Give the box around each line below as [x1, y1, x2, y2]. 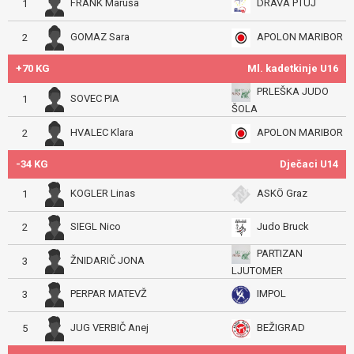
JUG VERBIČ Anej [70, 322, 149, 334]
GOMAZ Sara [70, 31, 130, 43]
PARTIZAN [257, 247, 303, 260]
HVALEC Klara [70, 126, 134, 139]
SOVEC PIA [70, 92, 119, 105]
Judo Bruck [257, 220, 309, 233]
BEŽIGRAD [257, 322, 305, 334]
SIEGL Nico [70, 220, 121, 233]
